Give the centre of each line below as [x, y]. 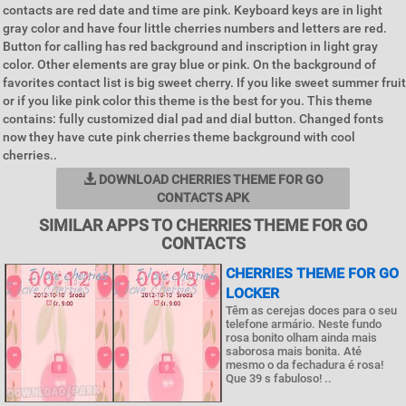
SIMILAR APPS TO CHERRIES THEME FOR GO [203, 225]
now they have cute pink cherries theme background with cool [179, 137]
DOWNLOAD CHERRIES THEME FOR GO [209, 179]
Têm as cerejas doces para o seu [311, 310]
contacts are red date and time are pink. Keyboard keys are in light [193, 10]
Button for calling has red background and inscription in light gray [190, 46]
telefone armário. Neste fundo [304, 324]
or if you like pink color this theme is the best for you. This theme [188, 101]
